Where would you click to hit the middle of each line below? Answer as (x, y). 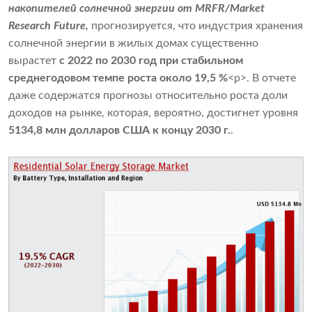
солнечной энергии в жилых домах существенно (133, 44)
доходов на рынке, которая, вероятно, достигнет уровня (153, 113)
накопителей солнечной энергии (92, 9)
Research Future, (48, 26)
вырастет (34, 61)
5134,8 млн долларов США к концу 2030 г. (119, 131)
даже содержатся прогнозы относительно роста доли (148, 96)
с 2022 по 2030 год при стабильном (151, 61)
